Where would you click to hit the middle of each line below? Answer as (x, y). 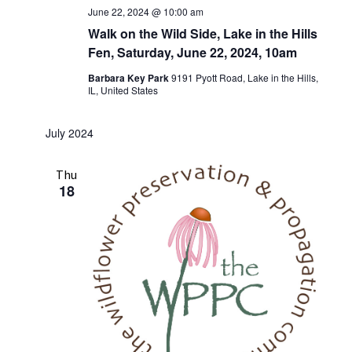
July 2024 (69, 133)
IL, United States (123, 90)
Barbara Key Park (129, 78)
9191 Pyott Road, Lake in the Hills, (244, 78)
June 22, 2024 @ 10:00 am (145, 12)
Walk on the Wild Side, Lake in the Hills (202, 34)
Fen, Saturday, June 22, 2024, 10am (192, 53)
